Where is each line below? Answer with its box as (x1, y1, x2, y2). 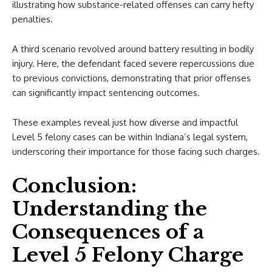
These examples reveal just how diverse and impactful (12, 117, 238, 128)
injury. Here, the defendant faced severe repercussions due (12, 58, 254, 69)
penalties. (12, 13, 53, 25)
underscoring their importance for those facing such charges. (12, 146, 260, 157)
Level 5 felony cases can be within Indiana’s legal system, (12, 131, 248, 143)
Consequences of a (12, 220, 204, 244)
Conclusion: (12, 174, 137, 198)
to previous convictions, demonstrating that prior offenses (12, 72, 251, 84)
